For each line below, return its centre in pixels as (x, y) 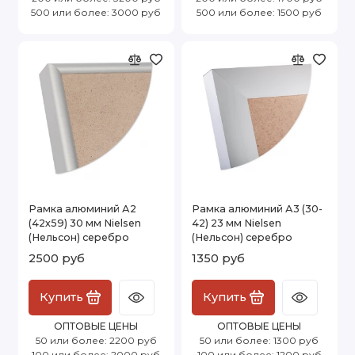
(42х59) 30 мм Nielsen (85, 223)
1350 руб (218, 258)
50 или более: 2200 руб (96, 340)
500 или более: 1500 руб (259, 12)
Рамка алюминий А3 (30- (257, 208)
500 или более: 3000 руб (96, 12)
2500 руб (57, 258)
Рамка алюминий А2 (82, 208)
